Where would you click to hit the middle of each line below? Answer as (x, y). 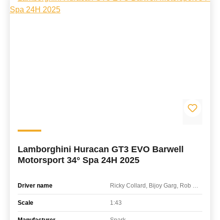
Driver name (35, 185)
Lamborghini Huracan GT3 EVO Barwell (101, 149)
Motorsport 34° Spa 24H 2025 (79, 160)
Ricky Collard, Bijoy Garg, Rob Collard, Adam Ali (195, 185)
